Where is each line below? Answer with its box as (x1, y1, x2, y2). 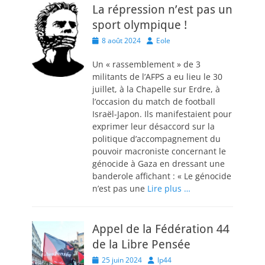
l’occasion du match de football (92, 96, 215, 107)
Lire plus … (147, 183, 190, 194)
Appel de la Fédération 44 (92, 222, 230, 236)
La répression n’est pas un (92, 2, 232, 17)
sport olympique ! (92, 18, 187, 32)
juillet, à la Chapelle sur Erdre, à (92, 83, 220, 95)
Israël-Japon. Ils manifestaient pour (92, 108, 232, 119)
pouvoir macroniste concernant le (92, 146, 226, 157)
